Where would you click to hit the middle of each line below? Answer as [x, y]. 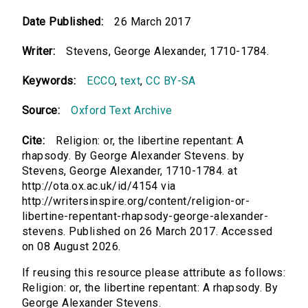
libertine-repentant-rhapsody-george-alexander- [145, 217]
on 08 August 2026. [71, 247]
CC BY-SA [171, 81]
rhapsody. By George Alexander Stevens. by [133, 156]
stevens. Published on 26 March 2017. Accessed [147, 232]
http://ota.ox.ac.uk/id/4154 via [99, 186]
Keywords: [49, 81]
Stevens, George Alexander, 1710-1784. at [130, 171]
